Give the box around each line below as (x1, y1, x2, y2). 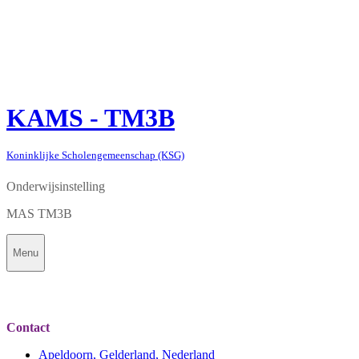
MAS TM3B (6, 206, 72, 220)
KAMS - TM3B (6, 103, 175, 133)
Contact (6, 321, 50, 335)
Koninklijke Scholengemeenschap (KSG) (6, 148, 184, 161)
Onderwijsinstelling (6, 179, 105, 193)
